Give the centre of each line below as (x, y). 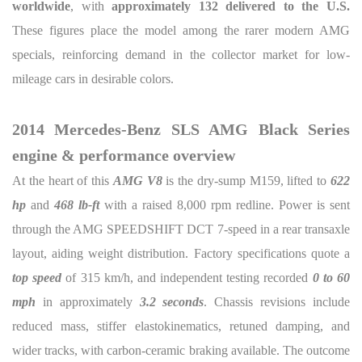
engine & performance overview (124, 155)
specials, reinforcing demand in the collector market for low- (181, 55)
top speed (37, 278)
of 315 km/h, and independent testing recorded (187, 278)
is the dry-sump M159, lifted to (246, 181)
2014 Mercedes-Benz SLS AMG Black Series (181, 129)
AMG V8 (137, 181)
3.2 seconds (172, 302)
